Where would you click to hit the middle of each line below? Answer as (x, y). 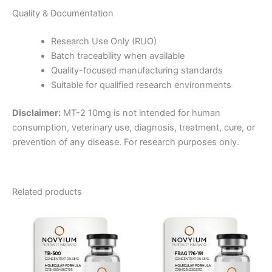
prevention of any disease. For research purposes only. (126, 142)
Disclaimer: (36, 113)
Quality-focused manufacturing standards (137, 70)
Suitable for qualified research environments (141, 85)
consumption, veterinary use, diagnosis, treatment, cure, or (134, 127)
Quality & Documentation (63, 13)
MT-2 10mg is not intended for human (141, 113)
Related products (47, 192)
